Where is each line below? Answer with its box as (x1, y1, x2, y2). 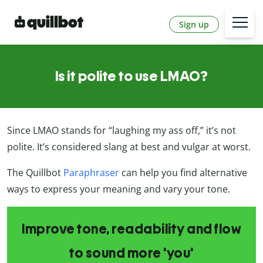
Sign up (179, 18, 209, 30)
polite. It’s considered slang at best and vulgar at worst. (7, 140, 251, 154)
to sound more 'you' (69, 245, 194, 262)
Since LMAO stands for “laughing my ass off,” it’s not (7, 124, 236, 137)
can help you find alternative (119, 166, 247, 180)
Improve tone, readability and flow (22, 221, 241, 238)
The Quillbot (7, 166, 63, 180)
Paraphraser (63, 166, 119, 180)
